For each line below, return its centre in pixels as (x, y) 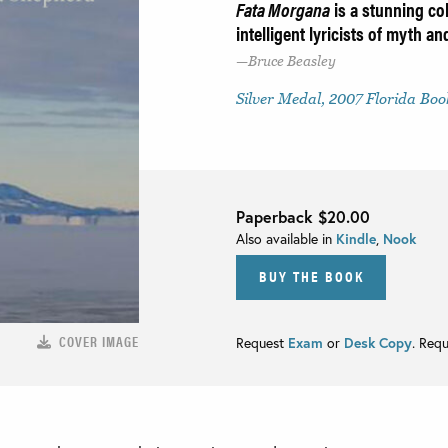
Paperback (277, 216)
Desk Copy (378, 342)
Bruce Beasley (292, 60)
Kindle (356, 238)
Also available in (286, 238)
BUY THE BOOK (311, 275)
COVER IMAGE (99, 340)
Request (262, 342)
